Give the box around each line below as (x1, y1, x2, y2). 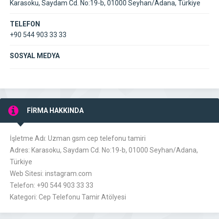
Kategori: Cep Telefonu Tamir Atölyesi (10, 193, 126, 201)
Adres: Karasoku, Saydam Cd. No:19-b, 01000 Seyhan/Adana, (10, 146, 198, 154)
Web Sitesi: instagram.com (10, 170, 92, 177)
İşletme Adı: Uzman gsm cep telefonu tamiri (10, 134, 146, 142)
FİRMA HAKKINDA (27, 107, 84, 114)
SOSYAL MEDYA (10, 52, 60, 60)
